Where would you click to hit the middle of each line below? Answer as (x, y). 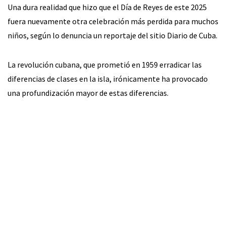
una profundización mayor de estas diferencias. (88, 93)
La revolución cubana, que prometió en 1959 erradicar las (105, 65)
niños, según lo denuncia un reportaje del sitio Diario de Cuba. (112, 35)
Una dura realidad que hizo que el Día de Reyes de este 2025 (107, 7)
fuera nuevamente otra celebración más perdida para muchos (113, 21)
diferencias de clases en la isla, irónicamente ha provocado (108, 79)
